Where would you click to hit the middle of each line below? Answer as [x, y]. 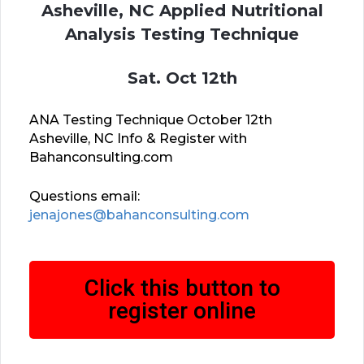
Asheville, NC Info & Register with [138, 138]
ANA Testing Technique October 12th [151, 119]
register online [182, 310]
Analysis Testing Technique [182, 34]
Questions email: [84, 196]
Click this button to [182, 288]
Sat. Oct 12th [182, 78]
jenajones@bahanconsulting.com [139, 214]
